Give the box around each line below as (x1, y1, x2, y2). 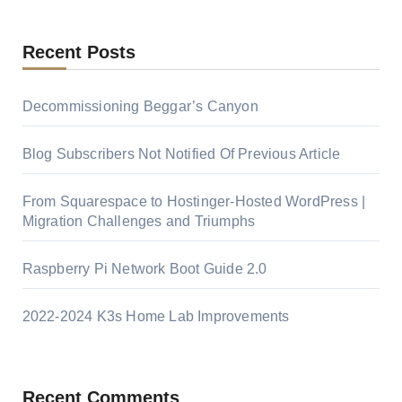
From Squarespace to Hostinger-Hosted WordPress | (22, 193, 366, 209)
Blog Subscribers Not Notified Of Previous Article (22, 145, 341, 162)
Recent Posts (22, 41, 135, 62)
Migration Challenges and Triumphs (22, 213, 256, 229)
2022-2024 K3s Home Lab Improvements (22, 308, 290, 324)
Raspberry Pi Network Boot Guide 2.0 (22, 260, 267, 276)
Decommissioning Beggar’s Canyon (22, 98, 258, 114)
